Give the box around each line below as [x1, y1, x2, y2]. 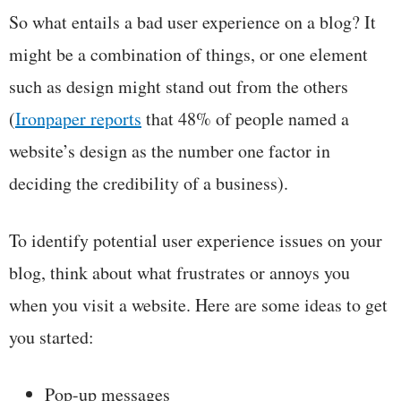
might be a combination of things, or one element [9, 41, 368, 66]
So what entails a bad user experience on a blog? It [9, 9, 376, 34]
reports [90, 106, 141, 131]
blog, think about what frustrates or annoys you [9, 260, 350, 285]
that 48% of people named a [141, 106, 349, 131]
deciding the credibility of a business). [9, 170, 288, 195]
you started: [9, 324, 94, 349]
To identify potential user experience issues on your [9, 227, 382, 252]
